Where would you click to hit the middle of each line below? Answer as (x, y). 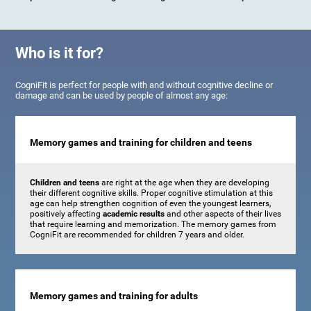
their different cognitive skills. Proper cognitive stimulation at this (151, 193)
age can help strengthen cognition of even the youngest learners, (150, 203)
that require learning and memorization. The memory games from (153, 224)
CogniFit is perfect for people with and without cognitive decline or (144, 85)
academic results (133, 213)
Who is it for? (60, 53)
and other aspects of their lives (222, 213)
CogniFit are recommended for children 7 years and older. (137, 234)
